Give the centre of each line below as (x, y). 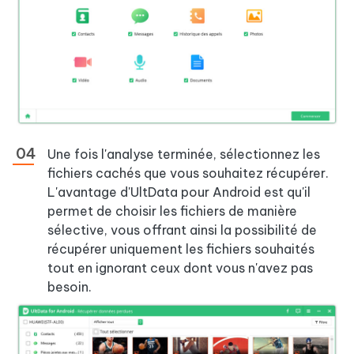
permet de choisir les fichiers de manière (172, 211)
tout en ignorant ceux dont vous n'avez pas (180, 268)
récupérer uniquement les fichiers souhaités (181, 249)
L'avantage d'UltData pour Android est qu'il (179, 192)
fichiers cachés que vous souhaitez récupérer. (188, 173)
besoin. (70, 287)
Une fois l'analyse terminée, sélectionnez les (184, 154)
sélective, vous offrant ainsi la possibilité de (182, 230)
